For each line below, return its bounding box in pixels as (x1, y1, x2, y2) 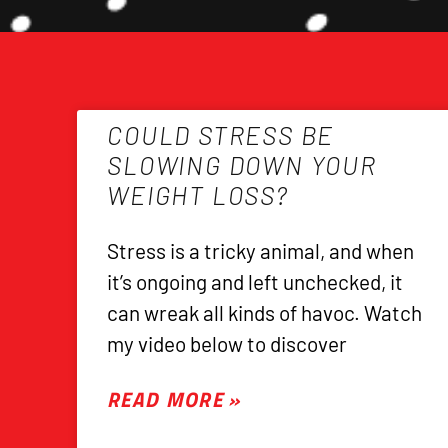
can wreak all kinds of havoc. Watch (107, 299, 423, 325)
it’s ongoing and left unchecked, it (107, 268, 404, 294)
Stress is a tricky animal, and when (107, 237, 415, 263)
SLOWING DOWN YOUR (107, 149, 377, 180)
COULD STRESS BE (107, 119, 335, 150)
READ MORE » (107, 382, 241, 415)
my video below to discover (107, 330, 348, 356)
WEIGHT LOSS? (107, 179, 289, 210)
